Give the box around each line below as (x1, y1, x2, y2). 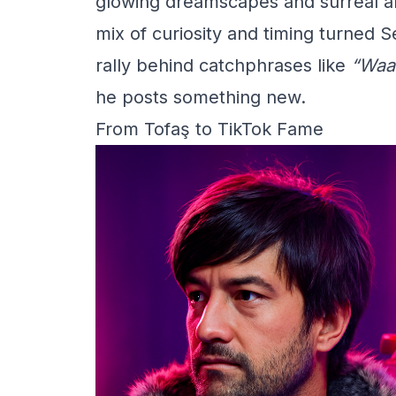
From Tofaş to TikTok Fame (95, 118, 324, 140)
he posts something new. (95, 87, 306, 108)
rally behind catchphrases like (95, 55, 351, 76)
